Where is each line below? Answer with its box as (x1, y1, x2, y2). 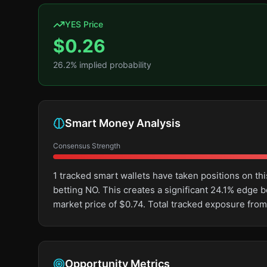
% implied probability (70, 60, 151, 70)
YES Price (65, 19, 103, 29)
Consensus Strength (53, 141, 120, 150)
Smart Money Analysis (65, 117, 181, 129)
